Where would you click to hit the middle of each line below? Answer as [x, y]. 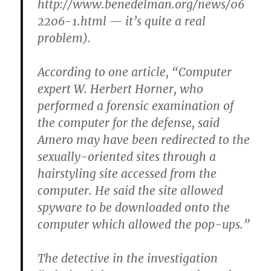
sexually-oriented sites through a [127, 157]
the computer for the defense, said [129, 123]
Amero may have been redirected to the [144, 140]
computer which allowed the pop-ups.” [144, 224]
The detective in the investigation [128, 258]
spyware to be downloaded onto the [134, 207]
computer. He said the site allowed [131, 191]
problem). [64, 38]
